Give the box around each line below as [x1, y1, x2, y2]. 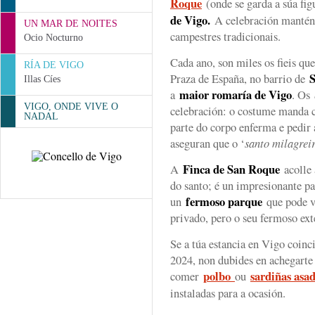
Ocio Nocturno [24, 32, 83, 43]
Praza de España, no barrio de [170, 70, 309, 86]
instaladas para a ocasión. [170, 285, 285, 301]
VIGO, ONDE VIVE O [24, 101, 118, 112]
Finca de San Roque [179, 160, 280, 178]
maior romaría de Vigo [179, 86, 292, 103]
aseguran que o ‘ [170, 135, 245, 151]
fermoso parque [186, 193, 262, 210]
